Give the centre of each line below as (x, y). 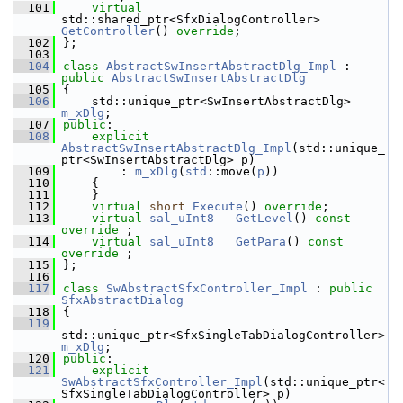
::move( (232, 171)
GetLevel (264, 218)
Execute (218, 206)
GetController (108, 31)
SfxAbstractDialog (122, 300)
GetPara (261, 242)
